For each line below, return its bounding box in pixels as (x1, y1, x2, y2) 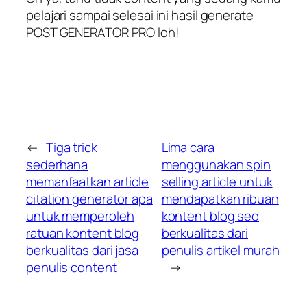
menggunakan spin (161, 155, 271, 173)
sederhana (26, 155, 88, 173)
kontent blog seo (161, 206, 260, 225)
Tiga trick (45, 138, 97, 156)
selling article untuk (161, 172, 273, 191)
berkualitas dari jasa (26, 241, 138, 259)
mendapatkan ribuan (161, 189, 279, 208)
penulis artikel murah (161, 241, 280, 259)
